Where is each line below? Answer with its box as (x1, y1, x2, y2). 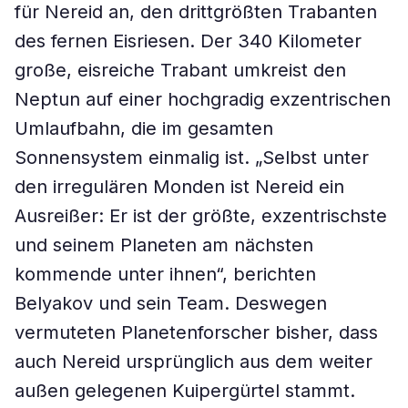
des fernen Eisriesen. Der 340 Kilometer (15, 30, 362, 52)
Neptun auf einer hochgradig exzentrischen (15, 88, 391, 110)
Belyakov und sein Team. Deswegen (15, 292, 327, 314)
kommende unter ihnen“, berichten (15, 263, 316, 285)
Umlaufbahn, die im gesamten (15, 117, 273, 139)
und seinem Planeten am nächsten (15, 234, 313, 256)
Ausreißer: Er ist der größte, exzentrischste (15, 205, 387, 227)
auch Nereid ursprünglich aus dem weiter (15, 351, 372, 372)
